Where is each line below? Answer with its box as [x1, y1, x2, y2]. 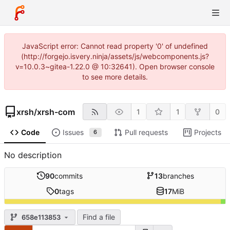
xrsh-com [37, 106, 75, 117]
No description [4, 150, 62, 161]
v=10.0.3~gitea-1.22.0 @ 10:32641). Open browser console [15, 62, 215, 71]
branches [163, 171, 194, 180]
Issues [62, 128, 84, 137]
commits [54, 171, 83, 180]
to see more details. [82, 72, 148, 81]
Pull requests [124, 128, 168, 137]
